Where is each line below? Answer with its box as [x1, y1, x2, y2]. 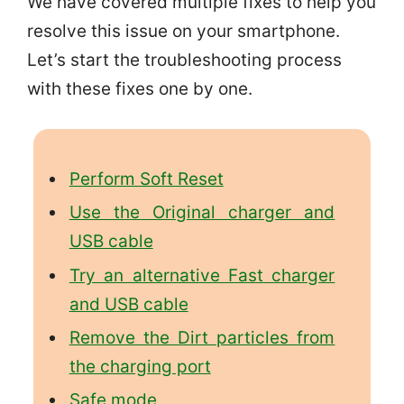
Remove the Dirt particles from [69, 327, 335, 349]
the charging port [69, 356, 211, 378]
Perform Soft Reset [69, 168, 224, 189]
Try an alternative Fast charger [69, 264, 335, 286]
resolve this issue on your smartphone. [27, 20, 340, 41]
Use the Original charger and [69, 202, 335, 224]
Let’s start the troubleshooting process [27, 49, 342, 70]
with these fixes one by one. [27, 78, 252, 99]
